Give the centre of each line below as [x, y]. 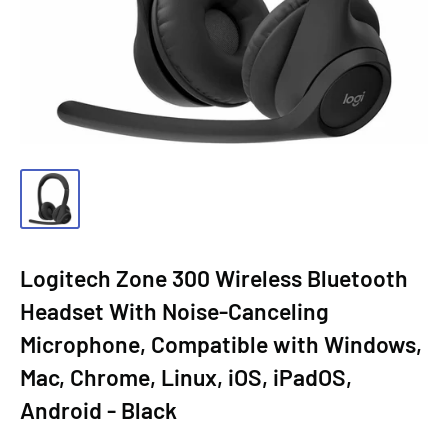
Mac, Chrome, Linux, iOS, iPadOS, [186, 377]
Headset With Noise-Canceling [174, 311]
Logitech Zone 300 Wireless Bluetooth [214, 278]
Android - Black [98, 410]
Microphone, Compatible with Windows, [221, 344]
